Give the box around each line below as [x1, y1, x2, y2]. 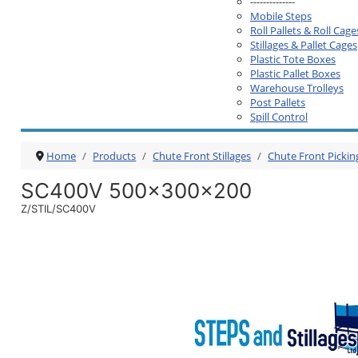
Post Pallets [250, 94, 305, 109]
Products [93, 149, 137, 163]
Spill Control [250, 109, 308, 124]
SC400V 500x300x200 [21, 178, 252, 203]
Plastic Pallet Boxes [250, 66, 340, 81]
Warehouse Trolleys [250, 80, 344, 95]
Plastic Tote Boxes [250, 51, 336, 66]
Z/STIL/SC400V [21, 202, 96, 215]
